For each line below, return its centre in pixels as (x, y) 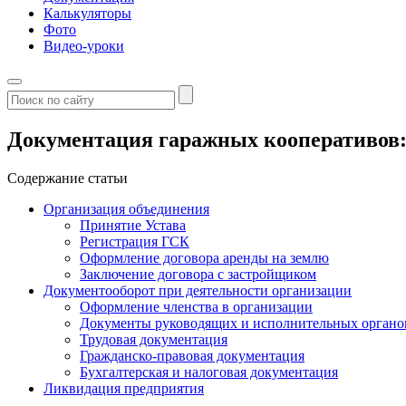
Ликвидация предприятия (124, 388)
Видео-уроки (84, 46)
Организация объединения (126, 208)
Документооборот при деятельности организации (198, 290)
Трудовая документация (154, 339)
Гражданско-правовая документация (192, 355)
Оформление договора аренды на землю (204, 257)
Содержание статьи (68, 178)
